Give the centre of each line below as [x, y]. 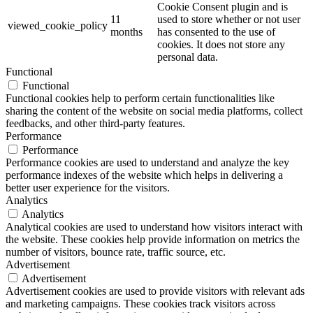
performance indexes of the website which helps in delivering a [144, 175]
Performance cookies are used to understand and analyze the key [147, 162]
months [126, 31]
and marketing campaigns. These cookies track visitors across [140, 303]
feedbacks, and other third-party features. [95, 123]
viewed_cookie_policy [58, 25]
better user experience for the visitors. [88, 187]
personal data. [188, 57]
